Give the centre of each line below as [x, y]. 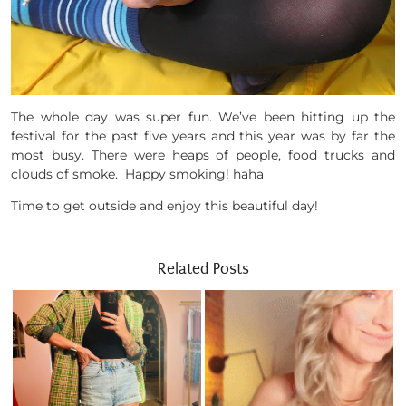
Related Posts [203, 268]
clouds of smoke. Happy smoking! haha [137, 174]
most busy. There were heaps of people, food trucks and [203, 155]
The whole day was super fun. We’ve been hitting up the [203, 116]
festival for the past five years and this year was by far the [203, 135]
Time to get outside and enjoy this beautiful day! [164, 205]
